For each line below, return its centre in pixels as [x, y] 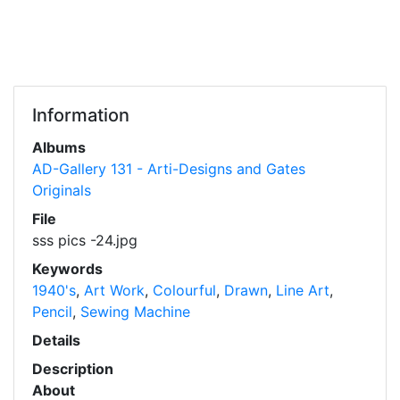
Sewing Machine [135, 312]
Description [73, 369]
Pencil [52, 312]
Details [56, 340]
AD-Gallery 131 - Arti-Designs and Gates [169, 169]
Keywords [67, 269]
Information [81, 115]
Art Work [114, 290]
